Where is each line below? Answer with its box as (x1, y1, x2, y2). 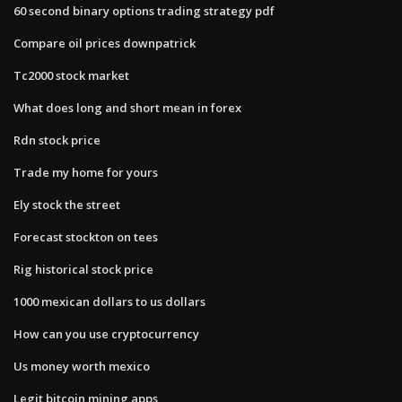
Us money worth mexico (13, 357, 150, 374)
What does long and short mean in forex (13, 99, 241, 116)
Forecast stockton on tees (13, 228, 158, 245)
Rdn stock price (13, 131, 100, 148)
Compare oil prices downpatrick (13, 34, 196, 51)
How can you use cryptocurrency (13, 325, 199, 342)
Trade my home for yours (13, 163, 158, 180)
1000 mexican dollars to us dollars (13, 293, 205, 310)
